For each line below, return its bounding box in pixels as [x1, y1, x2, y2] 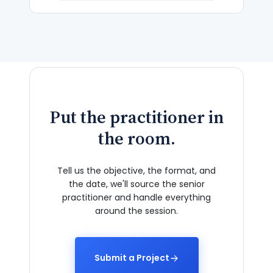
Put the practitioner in [49, 105, 224, 130]
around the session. [95, 205, 178, 218]
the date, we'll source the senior [68, 178, 205, 191]
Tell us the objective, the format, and [57, 165, 216, 177]
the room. [97, 126, 175, 151]
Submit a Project [94, 252, 169, 264]
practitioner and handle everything [62, 191, 211, 204]
